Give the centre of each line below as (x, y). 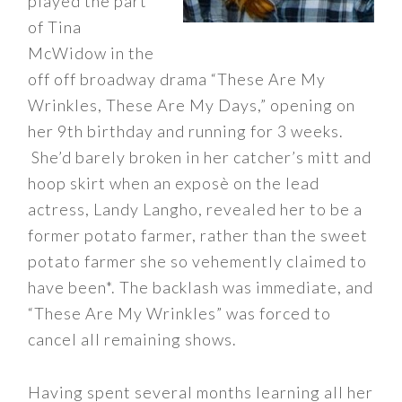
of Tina (55, 27)
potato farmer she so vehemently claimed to (198, 261)
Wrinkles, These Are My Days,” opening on (192, 105)
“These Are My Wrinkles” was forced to (180, 313)
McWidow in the (92, 53)
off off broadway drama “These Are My (177, 79)
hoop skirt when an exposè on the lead (174, 183)
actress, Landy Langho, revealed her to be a (196, 209)
